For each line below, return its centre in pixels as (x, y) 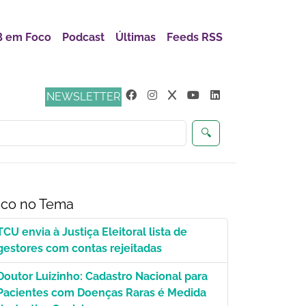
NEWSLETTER (83, 97)
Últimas (136, 38)
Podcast (83, 38)
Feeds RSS (195, 38)
